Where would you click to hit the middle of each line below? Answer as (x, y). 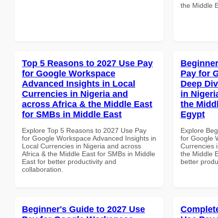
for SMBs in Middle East (72, 114)
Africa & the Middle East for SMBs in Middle (89, 154)
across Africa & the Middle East (87, 104)
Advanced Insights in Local (79, 83)
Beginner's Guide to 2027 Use (83, 209)
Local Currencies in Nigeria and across (82, 146)
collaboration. (43, 169)
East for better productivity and (69, 161)
